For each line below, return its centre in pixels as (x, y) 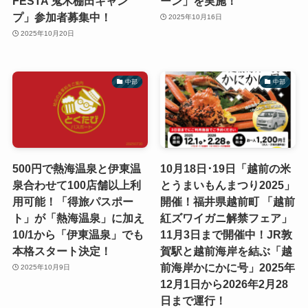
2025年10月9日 (46, 267)
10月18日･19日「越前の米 (225, 168)
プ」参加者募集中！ (62, 17)
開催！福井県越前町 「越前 (227, 201)
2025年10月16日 (196, 17)
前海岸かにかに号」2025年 (227, 267)
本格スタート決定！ (62, 251)
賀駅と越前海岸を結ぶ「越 (226, 251)
